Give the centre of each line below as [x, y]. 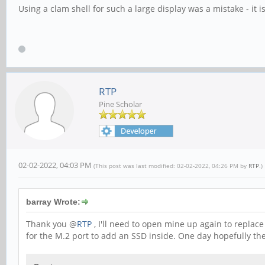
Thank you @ [51, 224]
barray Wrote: [53, 202]
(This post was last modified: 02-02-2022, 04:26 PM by [171, 166]
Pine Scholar [120, 104]
